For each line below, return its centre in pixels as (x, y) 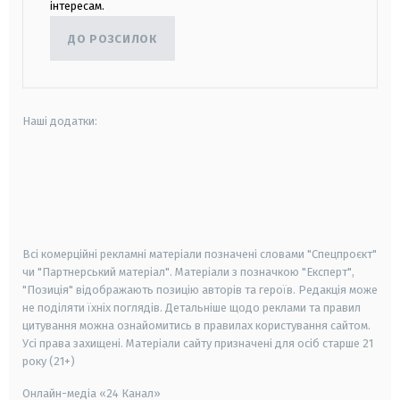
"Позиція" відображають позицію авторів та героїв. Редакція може (200, 290)
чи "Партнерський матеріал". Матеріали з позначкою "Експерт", (188, 272)
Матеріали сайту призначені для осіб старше (243, 344)
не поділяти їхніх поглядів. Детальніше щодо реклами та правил (192, 308)
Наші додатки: (60, 121)
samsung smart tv (196, 227)
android (44, 179)
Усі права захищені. (74, 344)
